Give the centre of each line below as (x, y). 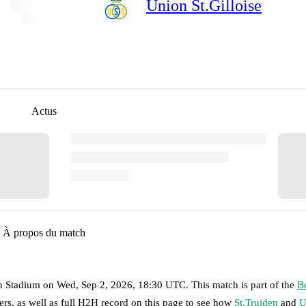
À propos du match (44, 232)
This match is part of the (244, 284)
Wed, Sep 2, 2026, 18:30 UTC (121, 284)
